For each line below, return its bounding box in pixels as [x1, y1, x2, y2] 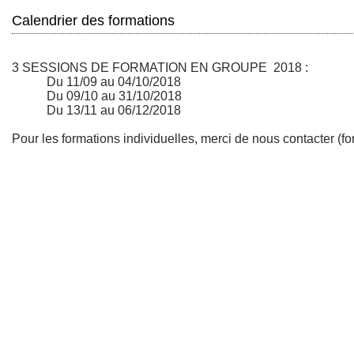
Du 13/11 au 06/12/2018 [12, 104, 181, 117]
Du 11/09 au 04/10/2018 [12, 75, 181, 88]
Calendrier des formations [12, 13, 175, 28]
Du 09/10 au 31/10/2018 [12, 89, 182, 103]
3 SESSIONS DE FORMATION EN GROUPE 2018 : [12, 61, 308, 74]
